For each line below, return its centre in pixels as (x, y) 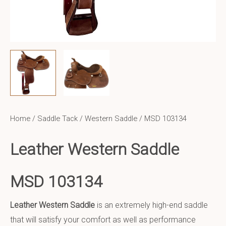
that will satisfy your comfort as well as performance (103, 219)
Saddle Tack (58, 119)
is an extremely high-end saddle (151, 205)
